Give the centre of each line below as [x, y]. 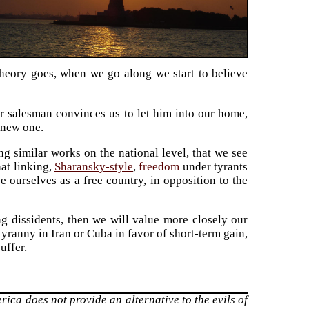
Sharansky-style [93, 166]
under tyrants [214, 166]
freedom [159, 166]
